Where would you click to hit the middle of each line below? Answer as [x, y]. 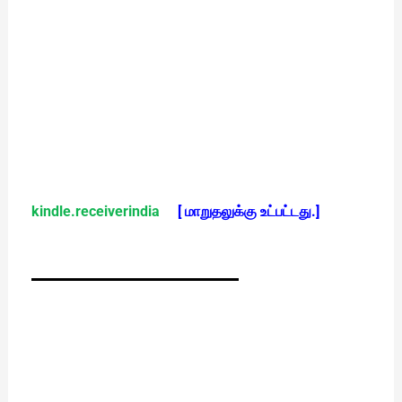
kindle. [53, 212]
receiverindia [117, 212]
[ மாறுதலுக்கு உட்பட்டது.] [248, 212]
